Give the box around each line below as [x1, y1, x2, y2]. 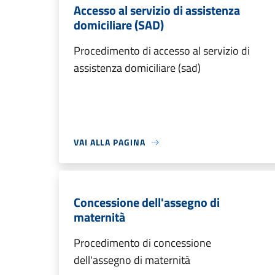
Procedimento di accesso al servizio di [74, 42, 250, 59]
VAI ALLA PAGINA [74, 136, 145, 149]
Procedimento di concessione [74, 234, 211, 251]
